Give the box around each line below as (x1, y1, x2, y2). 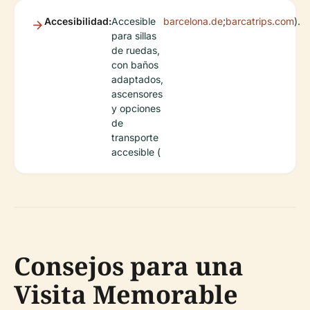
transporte (111, 131, 158, 143)
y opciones (111, 102, 161, 114)
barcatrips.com (226, 15, 294, 27)
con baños (111, 58, 158, 71)
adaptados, (111, 73, 163, 85)
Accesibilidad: (44, 15, 111, 27)
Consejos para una (14, 248, 244, 283)
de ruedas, (111, 44, 160, 56)
